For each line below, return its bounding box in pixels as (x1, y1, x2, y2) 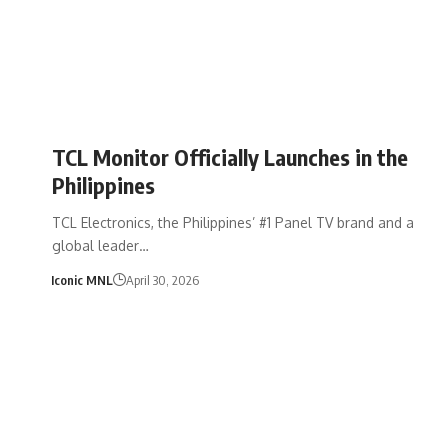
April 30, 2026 (125, 271, 199, 288)
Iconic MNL (50, 271, 113, 288)
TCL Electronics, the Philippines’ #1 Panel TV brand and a (52, 213, 414, 231)
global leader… (52, 236, 149, 254)
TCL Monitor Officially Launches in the (52, 142, 408, 171)
